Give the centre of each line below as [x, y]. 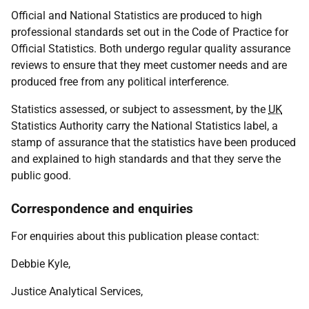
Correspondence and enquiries [102, 209]
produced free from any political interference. [120, 82]
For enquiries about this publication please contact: [135, 236]
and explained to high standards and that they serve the [146, 159]
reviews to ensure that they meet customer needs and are [149, 65]
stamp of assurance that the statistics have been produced [153, 142]
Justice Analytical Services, [77, 291]
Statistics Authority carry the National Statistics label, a [144, 126]
